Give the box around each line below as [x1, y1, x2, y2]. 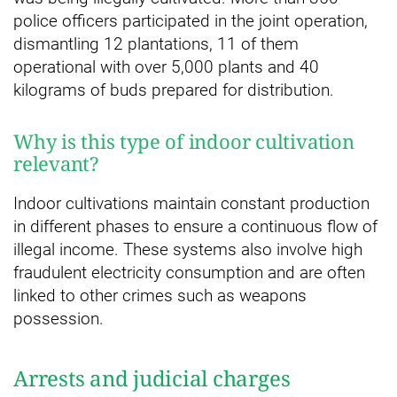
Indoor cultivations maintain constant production [13, 192, 370, 214]
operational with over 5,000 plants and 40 [13, 56, 319, 77]
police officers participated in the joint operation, [13, 10, 368, 31]
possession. [13, 307, 104, 329]
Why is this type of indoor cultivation [13, 127, 354, 154]
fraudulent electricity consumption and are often [13, 261, 365, 283]
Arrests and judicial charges [13, 362, 291, 393]
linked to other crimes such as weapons [13, 284, 307, 306]
